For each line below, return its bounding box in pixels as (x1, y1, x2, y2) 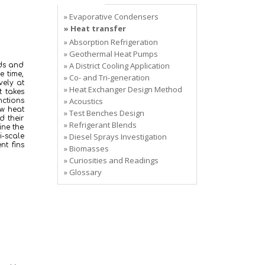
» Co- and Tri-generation (63, 72, 150, 83)
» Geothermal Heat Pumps (63, 49, 158, 59)
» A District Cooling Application (63, 60, 170, 71)
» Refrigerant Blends (63, 119, 137, 130)
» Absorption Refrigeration (63, 37, 158, 47)
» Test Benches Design (63, 108, 144, 118)
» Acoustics (63, 96, 103, 106)
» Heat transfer (63, 23, 126, 34)
